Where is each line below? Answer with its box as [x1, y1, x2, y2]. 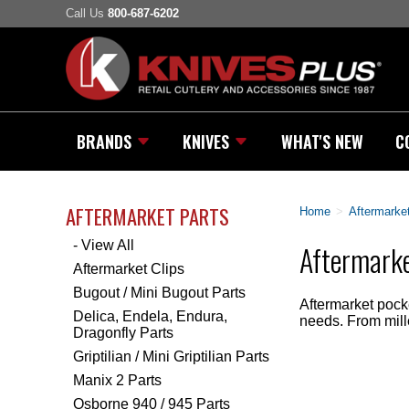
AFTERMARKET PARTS [66, 200, 229, 231]
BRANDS [77, 129, 131, 153]
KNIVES [183, 129, 230, 153]
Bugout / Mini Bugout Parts [73, 284, 246, 300]
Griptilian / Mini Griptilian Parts [73, 348, 269, 364]
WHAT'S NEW [280, 129, 363, 153]
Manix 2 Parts [73, 372, 162, 388]
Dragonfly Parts [73, 324, 173, 341]
